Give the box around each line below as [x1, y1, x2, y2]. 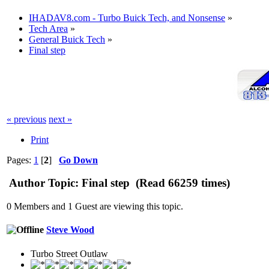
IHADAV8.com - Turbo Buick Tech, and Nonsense [29, 12, 225, 23]
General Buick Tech [29, 34, 105, 44]
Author [9, 177, 45, 190]
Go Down [59, 154, 98, 165]
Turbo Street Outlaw [31, 248, 108, 259]
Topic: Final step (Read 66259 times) [45, 177, 230, 190]
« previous [7, 113, 46, 124]
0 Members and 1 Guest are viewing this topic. [7, 201, 183, 212]
